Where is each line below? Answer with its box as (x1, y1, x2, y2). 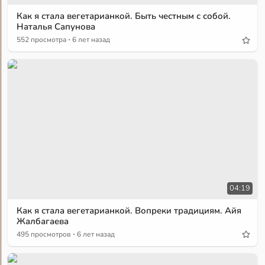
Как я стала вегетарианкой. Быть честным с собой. (17, 10, 231, 22)
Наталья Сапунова (17, 21, 96, 33)
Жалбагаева (17, 215, 69, 227)
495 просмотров (17, 229, 72, 239)
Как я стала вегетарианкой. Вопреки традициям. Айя (17, 204, 242, 216)
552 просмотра (17, 35, 67, 45)
